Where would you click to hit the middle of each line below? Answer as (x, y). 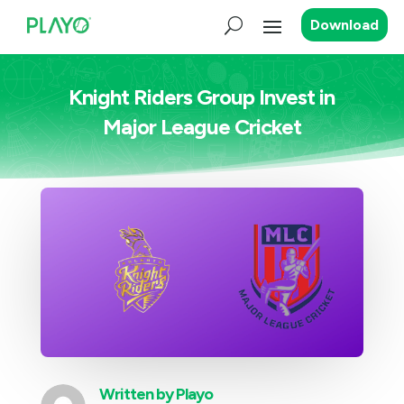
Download (345, 25)
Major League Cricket (202, 126)
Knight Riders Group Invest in (202, 96)
